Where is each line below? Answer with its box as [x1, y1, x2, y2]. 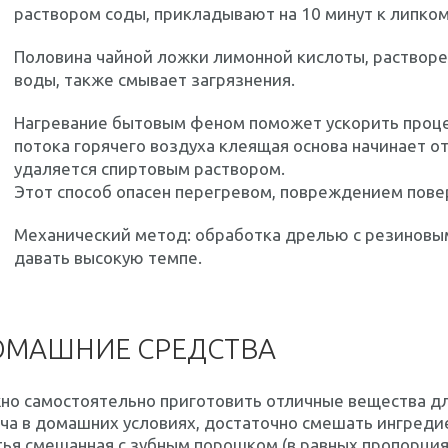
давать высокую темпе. [14, 248, 202, 267]
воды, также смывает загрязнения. [14, 70, 295, 89]
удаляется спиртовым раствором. [14, 159, 285, 178]
